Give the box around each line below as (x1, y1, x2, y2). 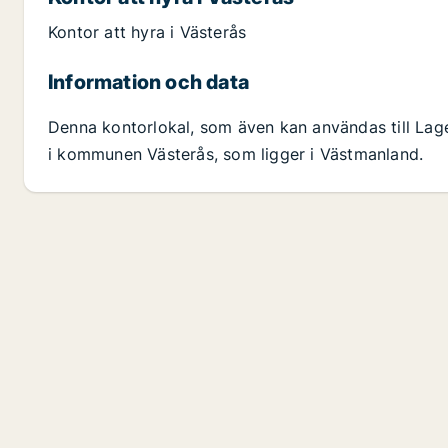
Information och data (48, 70, 249, 95)
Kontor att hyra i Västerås (48, 22, 247, 43)
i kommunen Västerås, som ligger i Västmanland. (48, 144, 424, 165)
